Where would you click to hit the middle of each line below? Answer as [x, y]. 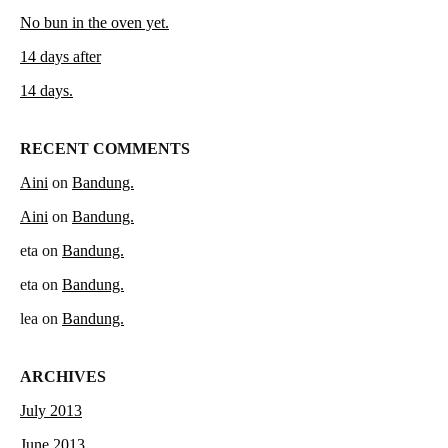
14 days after [60, 56]
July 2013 [51, 411]
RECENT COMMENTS [105, 148]
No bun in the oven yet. [94, 22]
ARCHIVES [63, 377]
